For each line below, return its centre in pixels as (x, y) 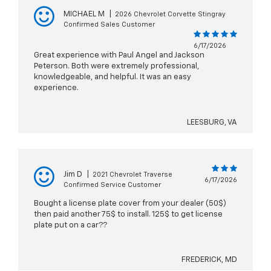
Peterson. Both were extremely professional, (116, 67)
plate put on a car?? (70, 226)
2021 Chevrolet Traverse (132, 175)
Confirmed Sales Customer (109, 25)
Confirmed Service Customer (112, 185)
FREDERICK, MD (209, 260)
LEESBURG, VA (212, 123)
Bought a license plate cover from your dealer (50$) (130, 204)
